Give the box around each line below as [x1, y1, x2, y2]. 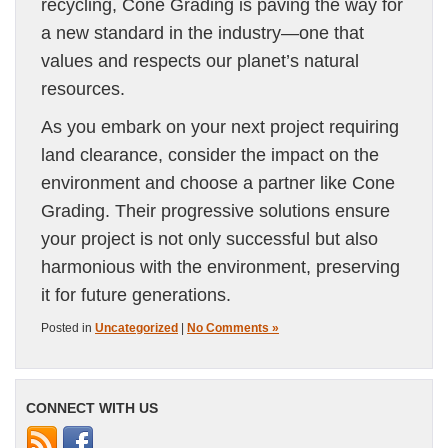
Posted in [41, 321, 95, 335]
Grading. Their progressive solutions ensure [41, 201, 390, 221]
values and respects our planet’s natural [41, 51, 359, 71]
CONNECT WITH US [26, 400, 158, 416]
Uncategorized [95, 321, 178, 335]
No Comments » [187, 321, 279, 335]
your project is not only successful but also [41, 229, 378, 249]
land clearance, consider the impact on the [41, 145, 379, 165]
